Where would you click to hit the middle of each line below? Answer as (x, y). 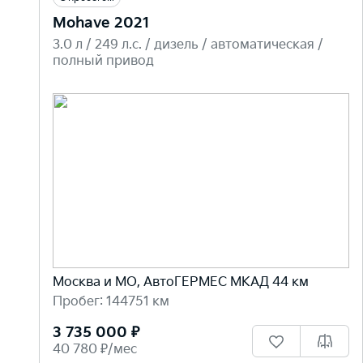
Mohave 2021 (101, 23)
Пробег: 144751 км (111, 302)
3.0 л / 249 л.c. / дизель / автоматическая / (188, 45)
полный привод (103, 61)
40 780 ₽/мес (95, 350)
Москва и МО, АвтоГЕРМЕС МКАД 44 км (181, 283)
